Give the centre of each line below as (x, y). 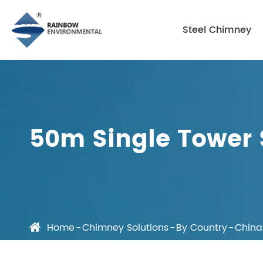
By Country (202, 227)
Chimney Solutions (125, 227)
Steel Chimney (217, 30)
